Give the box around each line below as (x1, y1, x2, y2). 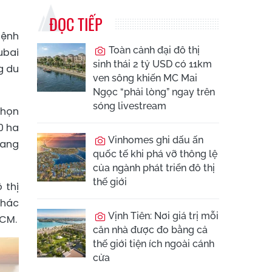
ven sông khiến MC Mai (93, 72, 197, 84)
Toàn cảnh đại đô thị (106, 44, 200, 56)
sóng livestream (93, 100, 166, 112)
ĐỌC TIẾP (49, 12, 102, 36)
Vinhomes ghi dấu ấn (106, 134, 203, 146)
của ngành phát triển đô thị (93, 162, 215, 174)
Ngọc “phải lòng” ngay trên (93, 86, 215, 98)
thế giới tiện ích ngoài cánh (93, 238, 214, 250)
